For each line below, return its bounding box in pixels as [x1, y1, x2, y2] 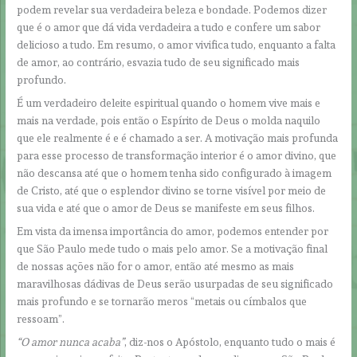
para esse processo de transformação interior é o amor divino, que [17, 148, 337, 162]
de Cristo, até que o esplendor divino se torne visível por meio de [17, 183, 327, 197]
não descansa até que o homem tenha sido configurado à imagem [17, 166, 332, 179]
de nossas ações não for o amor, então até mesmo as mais [17, 259, 295, 273]
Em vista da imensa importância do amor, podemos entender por [17, 224, 329, 237]
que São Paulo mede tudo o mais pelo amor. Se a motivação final [17, 241, 328, 255]
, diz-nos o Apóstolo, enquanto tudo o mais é [124, 335, 336, 348]
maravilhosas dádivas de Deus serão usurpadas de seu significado [17, 277, 334, 290]
